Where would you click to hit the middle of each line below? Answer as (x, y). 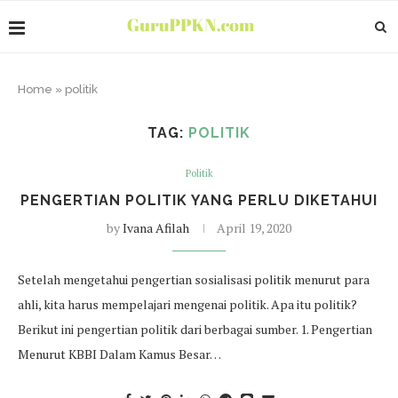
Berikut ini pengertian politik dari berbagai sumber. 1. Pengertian (195, 329)
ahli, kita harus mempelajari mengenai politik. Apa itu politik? (187, 304)
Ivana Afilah (156, 228)
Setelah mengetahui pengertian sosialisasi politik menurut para (194, 279)
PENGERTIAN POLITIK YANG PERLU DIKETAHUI (199, 200)
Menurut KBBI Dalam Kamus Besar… (119, 354)
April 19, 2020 (254, 228)
